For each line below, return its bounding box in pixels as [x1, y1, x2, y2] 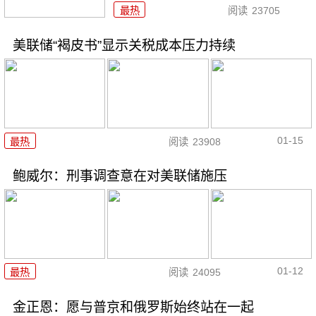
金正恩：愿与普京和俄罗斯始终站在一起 [12, 299, 254, 315]
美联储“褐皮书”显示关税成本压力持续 [12, 38, 236, 54]
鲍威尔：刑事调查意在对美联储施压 [12, 169, 227, 184]
